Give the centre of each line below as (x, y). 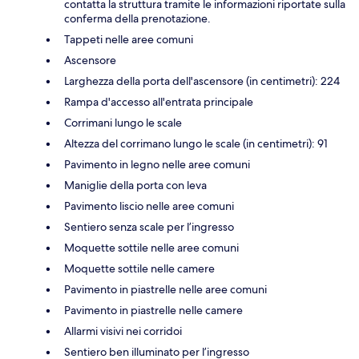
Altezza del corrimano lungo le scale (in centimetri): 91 (196, 144)
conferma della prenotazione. (137, 19)
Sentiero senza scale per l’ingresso (149, 227)
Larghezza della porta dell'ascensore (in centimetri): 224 (202, 81)
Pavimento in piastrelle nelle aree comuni (165, 290)
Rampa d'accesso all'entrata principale (159, 102)
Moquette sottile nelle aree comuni (151, 248)
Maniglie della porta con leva (135, 186)
